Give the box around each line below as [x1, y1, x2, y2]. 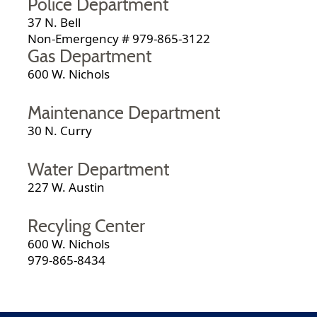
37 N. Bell [28, 13, 81, 30]
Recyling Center [28, 217, 146, 236]
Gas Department [28, 47, 152, 66]
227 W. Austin [28, 178, 105, 195]
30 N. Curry [28, 122, 93, 139]
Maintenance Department [28, 104, 221, 122]
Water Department [28, 161, 170, 179]
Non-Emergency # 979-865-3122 [28, 30, 211, 47]
